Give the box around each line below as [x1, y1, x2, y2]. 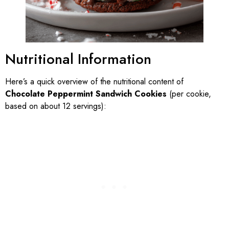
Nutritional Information [5, 48, 151, 70]
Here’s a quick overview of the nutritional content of [5, 75, 184, 87]
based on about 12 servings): [5, 100, 106, 112]
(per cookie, [167, 87, 211, 100]
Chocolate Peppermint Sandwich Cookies [5, 87, 167, 100]
